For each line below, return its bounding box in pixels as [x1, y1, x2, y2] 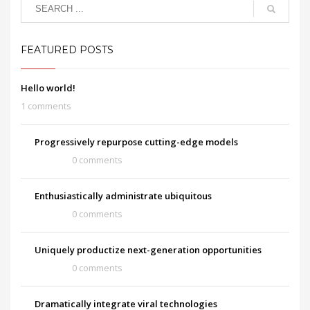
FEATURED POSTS [21, 44, 113, 57]
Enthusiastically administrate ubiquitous [35, 190, 212, 203]
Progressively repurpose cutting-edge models [35, 136, 238, 149]
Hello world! [21, 82, 75, 95]
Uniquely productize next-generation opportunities [35, 244, 262, 257]
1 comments [21, 100, 71, 113]
